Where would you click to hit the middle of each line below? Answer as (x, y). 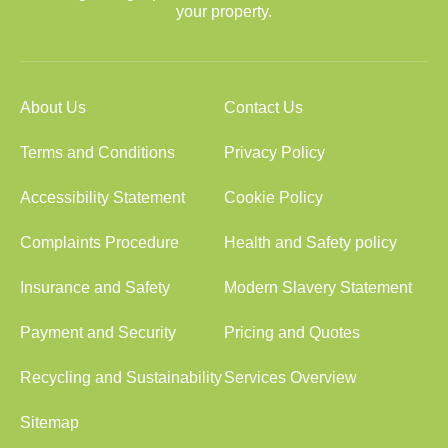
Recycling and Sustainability (121, 377)
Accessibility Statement (102, 197)
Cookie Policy (273, 197)
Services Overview (290, 377)
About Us (53, 107)
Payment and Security (98, 332)
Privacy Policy (274, 152)
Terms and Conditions (97, 152)
